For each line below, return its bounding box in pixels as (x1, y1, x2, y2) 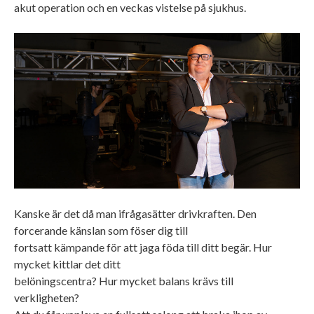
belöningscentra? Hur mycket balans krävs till (14, 274, 233, 288)
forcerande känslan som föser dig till (14, 224, 188, 238)
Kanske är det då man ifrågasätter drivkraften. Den (14, 207, 257, 221)
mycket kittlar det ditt (14, 257, 121, 271)
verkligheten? (14, 291, 79, 305)
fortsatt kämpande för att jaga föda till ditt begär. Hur (14, 240, 272, 254)
